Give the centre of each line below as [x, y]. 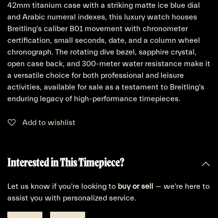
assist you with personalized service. [72, 198]
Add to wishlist [49, 123]
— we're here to [182, 186]
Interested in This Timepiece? [66, 162]
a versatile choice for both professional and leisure [96, 75]
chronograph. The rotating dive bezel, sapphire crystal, [102, 52]
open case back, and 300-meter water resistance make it [109, 64]
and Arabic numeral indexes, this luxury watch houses [102, 17]
